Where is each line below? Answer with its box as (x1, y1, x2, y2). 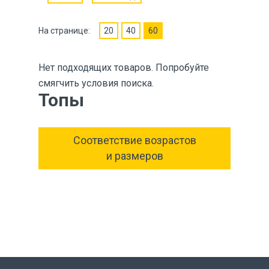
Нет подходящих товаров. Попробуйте (38, 62, 209, 73)
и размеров (106, 150, 163, 162)
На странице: (38, 26, 90, 35)
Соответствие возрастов (73, 134, 196, 147)
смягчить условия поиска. (38, 77, 154, 89)
